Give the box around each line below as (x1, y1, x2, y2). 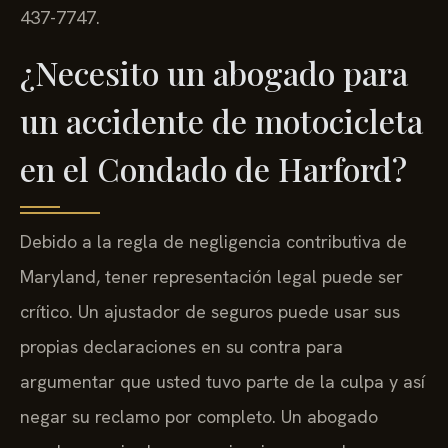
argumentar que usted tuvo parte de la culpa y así (20, 369, 425, 393)
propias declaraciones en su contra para (20, 334, 343, 358)
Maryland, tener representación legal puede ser (20, 264, 403, 288)
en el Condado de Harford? (20, 146, 407, 190)
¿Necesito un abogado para (20, 50, 408, 94)
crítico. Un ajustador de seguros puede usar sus (20, 299, 400, 323)
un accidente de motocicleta (20, 98, 423, 142)
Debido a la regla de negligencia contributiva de (20, 229, 407, 253)
